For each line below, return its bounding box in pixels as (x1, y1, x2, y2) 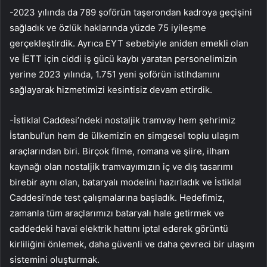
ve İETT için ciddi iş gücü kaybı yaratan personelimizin (10, 53, 237, 65)
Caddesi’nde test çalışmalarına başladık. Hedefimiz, (10, 192, 225, 204)
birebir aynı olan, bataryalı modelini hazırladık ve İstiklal (10, 176, 241, 188)
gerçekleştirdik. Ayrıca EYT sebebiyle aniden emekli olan (10, 38, 249, 49)
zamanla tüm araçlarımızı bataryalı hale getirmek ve (10, 207, 224, 219)
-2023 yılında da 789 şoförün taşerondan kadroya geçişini (10, 7, 252, 18)
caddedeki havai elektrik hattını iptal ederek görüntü (10, 223, 228, 235)
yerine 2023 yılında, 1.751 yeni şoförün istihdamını (10, 69, 220, 80)
